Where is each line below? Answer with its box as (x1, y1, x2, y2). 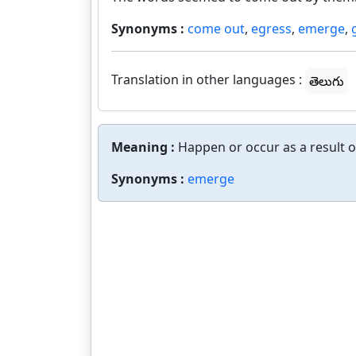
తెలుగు (309, 72, 344, 90)
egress (251, 20, 292, 37)
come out (188, 20, 245, 37)
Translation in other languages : (111, 71, 302, 89)
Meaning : (111, 138, 178, 156)
